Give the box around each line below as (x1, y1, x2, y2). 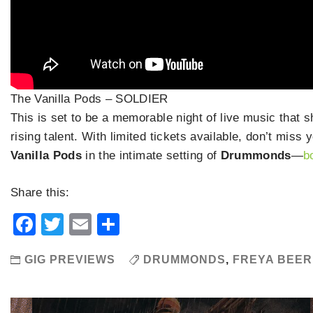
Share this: (10, 185, 70, 199)
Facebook (36, 211, 137, 237)
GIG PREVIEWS (24, 253, 115, 265)
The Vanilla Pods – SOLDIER (10, 92, 168, 106)
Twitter (64, 211, 132, 237)
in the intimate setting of (82, 149, 221, 163)
